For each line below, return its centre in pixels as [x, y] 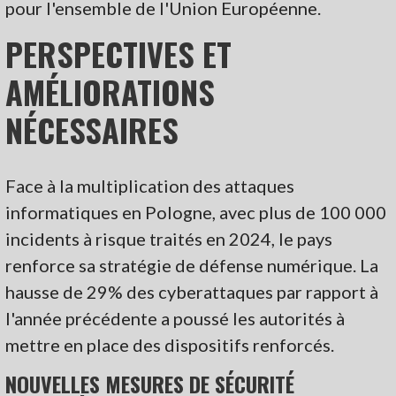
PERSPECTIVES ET [119, 53]
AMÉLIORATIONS [110, 91]
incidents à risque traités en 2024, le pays [169, 238]
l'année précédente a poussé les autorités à [175, 318]
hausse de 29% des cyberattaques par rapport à [192, 291]
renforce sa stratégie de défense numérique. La [192, 265]
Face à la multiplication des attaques [150, 185]
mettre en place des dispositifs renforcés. [170, 344]
